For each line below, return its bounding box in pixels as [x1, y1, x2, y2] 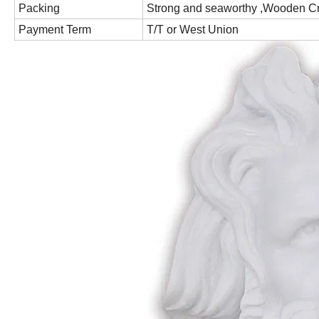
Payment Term [19, 23, 94, 36]
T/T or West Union [147, 23, 241, 36]
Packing [19, 2, 63, 15]
